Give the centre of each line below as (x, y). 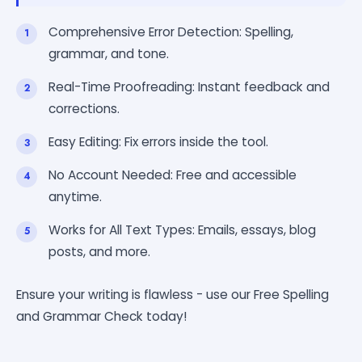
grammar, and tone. (109, 53)
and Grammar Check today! (102, 316)
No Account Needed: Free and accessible (173, 175)
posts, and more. (99, 251)
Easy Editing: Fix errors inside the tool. (158, 141)
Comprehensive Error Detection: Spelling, (171, 32)
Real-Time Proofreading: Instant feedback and (189, 86)
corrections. (84, 108)
